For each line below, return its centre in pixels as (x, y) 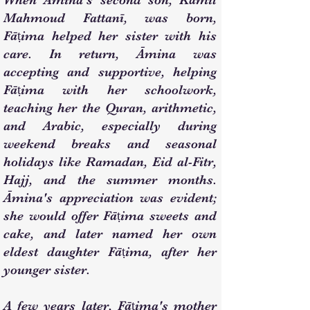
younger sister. (47, 270)
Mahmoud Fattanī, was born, (110, 18)
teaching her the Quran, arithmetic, (110, 108)
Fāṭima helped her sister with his (110, 36)
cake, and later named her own (110, 234)
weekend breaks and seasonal (110, 144)
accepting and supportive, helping (110, 72)
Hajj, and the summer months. (110, 180)
